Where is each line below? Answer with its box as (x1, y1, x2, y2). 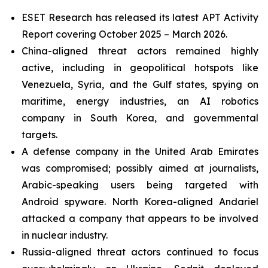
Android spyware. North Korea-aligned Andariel (22, 196, 258, 208)
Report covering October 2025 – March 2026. (22, 28, 227, 40)
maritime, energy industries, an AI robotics (22, 95, 258, 107)
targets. (22, 129, 57, 141)
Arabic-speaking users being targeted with (22, 179, 258, 191)
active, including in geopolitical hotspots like (22, 62, 258, 74)
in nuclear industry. (22, 229, 108, 241)
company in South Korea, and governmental (22, 112, 258, 124)
